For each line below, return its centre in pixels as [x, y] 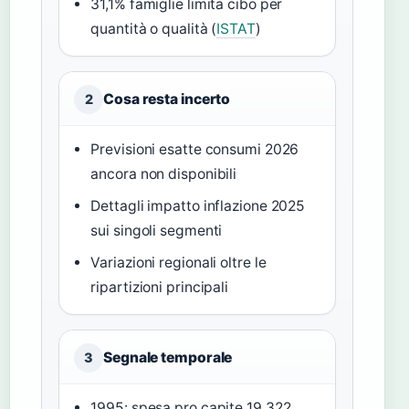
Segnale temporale [168, 358]
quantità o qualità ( [154, 29]
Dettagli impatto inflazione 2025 [198, 206]
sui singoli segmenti [157, 231]
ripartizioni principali [160, 288]
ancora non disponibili [164, 174]
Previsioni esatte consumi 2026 [195, 150]
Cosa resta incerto [167, 100]
